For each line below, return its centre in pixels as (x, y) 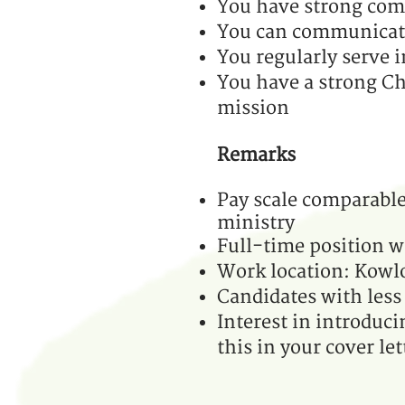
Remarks (256, 155)
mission (253, 108)
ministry (256, 223)
